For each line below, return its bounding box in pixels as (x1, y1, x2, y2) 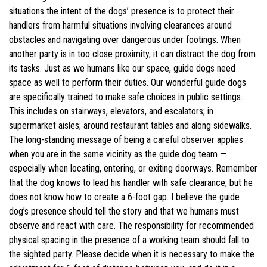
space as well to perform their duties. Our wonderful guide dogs (9, 77, 246, 89)
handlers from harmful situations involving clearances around (9, 20, 232, 32)
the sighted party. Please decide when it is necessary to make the (9, 249, 254, 260)
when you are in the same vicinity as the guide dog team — (9, 148, 226, 160)
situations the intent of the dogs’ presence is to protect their (9, 5, 234, 17)
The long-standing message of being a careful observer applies (9, 134, 243, 146)
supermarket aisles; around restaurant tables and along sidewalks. (9, 120, 252, 132)
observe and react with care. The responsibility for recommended (9, 220, 254, 232)
